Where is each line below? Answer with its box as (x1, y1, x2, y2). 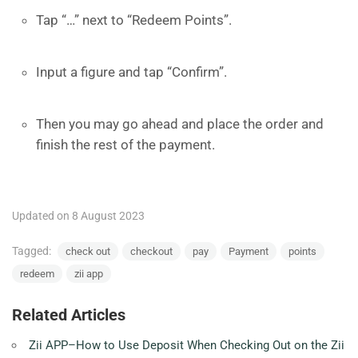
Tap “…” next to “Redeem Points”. (36, 12, 232, 28)
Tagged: (12, 245, 54, 257)
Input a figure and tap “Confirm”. (36, 64, 227, 80)
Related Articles (12, 305, 125, 324)
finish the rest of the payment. (36, 137, 215, 153)
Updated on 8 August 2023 (12, 209, 145, 222)
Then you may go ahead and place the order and (36, 116, 324, 132)
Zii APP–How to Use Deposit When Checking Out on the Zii (29, 338, 344, 352)
